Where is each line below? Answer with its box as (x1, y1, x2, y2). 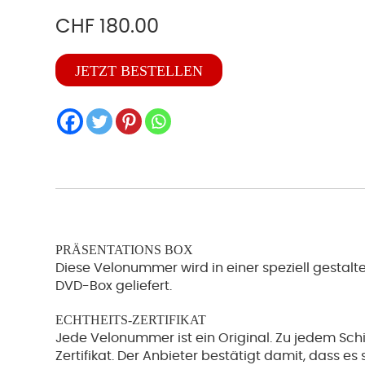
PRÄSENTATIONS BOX (55, 243, 193, 257)
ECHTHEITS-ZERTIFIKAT (55, 313, 206, 327)
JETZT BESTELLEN (75, 63, 203, 79)
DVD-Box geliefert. (55, 279, 172, 292)
